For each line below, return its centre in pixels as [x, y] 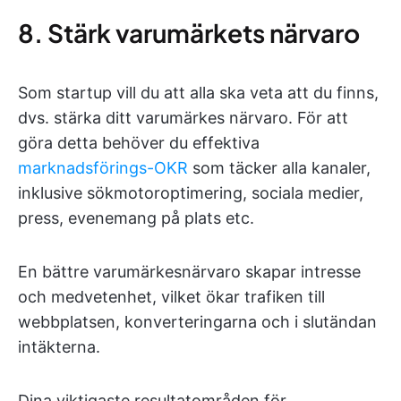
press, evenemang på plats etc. [136, 218]
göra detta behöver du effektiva [139, 143]
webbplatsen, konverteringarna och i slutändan [197, 322]
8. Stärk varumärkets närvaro [189, 33]
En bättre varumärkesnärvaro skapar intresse [189, 272]
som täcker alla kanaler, [279, 168]
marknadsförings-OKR [103, 168]
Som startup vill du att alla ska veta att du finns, [198, 93]
